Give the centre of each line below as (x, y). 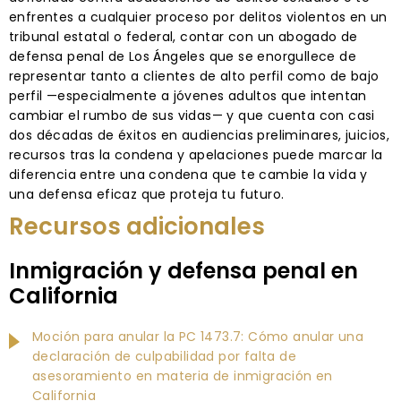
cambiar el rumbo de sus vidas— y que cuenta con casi (192, 115)
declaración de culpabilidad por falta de (164, 356)
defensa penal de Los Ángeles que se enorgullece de (183, 56)
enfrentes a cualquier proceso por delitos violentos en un (198, 17)
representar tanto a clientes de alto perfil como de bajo (194, 76)
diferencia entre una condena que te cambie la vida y (188, 174)
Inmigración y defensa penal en (183, 270)
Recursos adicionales (137, 226)
